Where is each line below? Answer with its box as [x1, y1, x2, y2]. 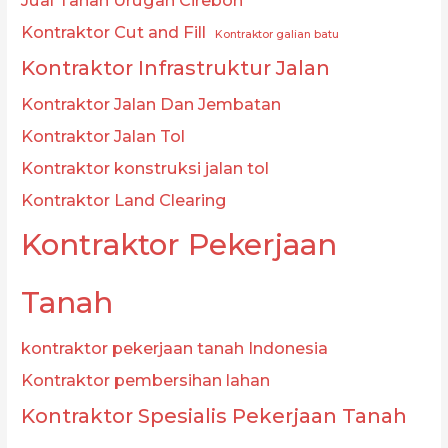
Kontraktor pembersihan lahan [21, 370, 271, 391]
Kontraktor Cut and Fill [21, 22, 207, 43]
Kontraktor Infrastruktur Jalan [21, 56, 331, 81]
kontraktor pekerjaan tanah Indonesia [21, 338, 329, 359]
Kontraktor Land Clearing [21, 190, 228, 211]
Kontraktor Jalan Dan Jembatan [21, 94, 282, 115]
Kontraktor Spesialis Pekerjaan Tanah [21, 404, 408, 429]
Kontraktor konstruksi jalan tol [21, 158, 270, 179]
